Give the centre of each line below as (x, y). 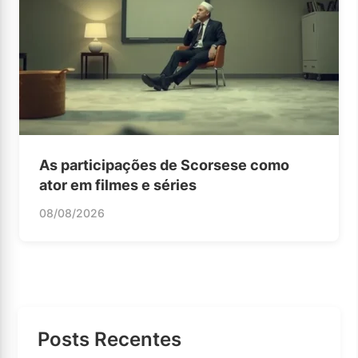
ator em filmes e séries (118, 185)
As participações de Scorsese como (164, 165)
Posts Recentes (109, 339)
